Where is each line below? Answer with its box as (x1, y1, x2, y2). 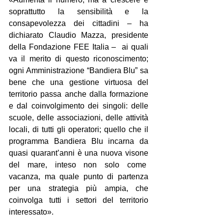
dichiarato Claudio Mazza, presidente (9, 30, 148, 39)
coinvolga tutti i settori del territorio (9, 195, 148, 204)
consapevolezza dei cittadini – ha (9, 19, 148, 27)
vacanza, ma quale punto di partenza (9, 172, 148, 181)
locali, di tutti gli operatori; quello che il (9, 125, 148, 134)
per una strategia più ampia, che (9, 184, 148, 192)
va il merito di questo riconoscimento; (9, 54, 148, 63)
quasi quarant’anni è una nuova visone (9, 148, 148, 157)
